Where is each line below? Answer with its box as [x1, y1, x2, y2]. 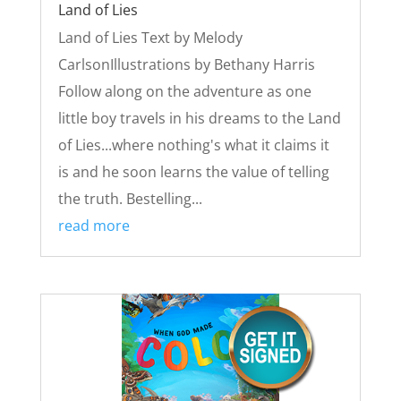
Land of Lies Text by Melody [57, 28, 243, 48]
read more [57, 216, 130, 236]
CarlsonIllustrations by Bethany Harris [57, 55, 315, 75]
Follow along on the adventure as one [57, 81, 311, 102]
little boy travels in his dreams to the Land [57, 108, 341, 129]
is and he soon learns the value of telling [57, 162, 329, 183]
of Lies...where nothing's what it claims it [57, 135, 329, 156]
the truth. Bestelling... [57, 189, 202, 209]
